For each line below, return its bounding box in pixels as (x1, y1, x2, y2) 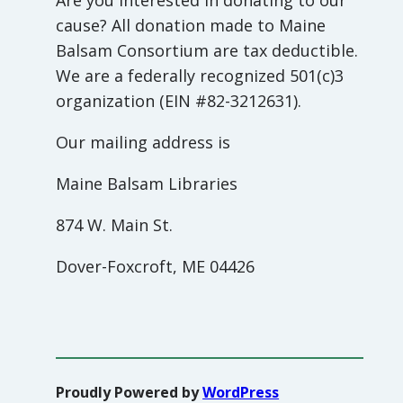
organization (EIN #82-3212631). (56, 90, 302, 112)
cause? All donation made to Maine (56, 14, 327, 37)
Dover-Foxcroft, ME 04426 (56, 255, 255, 278)
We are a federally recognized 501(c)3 (56, 65, 345, 87)
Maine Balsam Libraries (56, 173, 238, 195)
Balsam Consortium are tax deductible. (56, 40, 359, 62)
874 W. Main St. (56, 214, 174, 237)
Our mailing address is (56, 131, 231, 154)
